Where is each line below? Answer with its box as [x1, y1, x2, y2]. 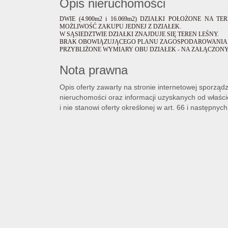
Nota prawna [60, 63, 128, 77]
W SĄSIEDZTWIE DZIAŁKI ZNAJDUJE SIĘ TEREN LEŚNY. [60, 31, 219, 38]
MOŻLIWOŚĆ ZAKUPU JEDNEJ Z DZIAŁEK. [60, 23, 181, 30]
